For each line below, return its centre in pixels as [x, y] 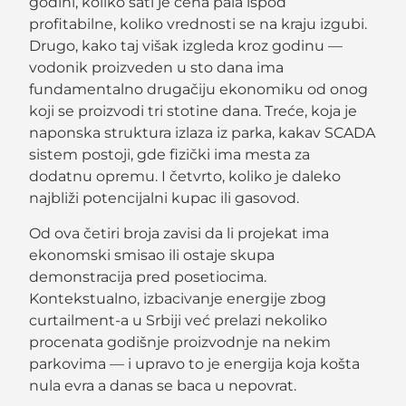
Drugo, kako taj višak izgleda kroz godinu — [186, 46]
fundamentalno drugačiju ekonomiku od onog [199, 90]
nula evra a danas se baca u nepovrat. [163, 385]
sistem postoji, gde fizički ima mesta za [170, 155]
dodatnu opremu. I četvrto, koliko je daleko [185, 177]
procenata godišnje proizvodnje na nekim [180, 342]
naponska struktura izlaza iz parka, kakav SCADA [203, 133]
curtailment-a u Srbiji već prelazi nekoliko [179, 320]
